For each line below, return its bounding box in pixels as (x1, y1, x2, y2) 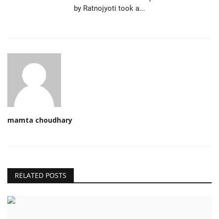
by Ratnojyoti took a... (74, 3, 145, 13)
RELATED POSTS (15, 170, 66, 180)
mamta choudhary (7, 115, 72, 125)
